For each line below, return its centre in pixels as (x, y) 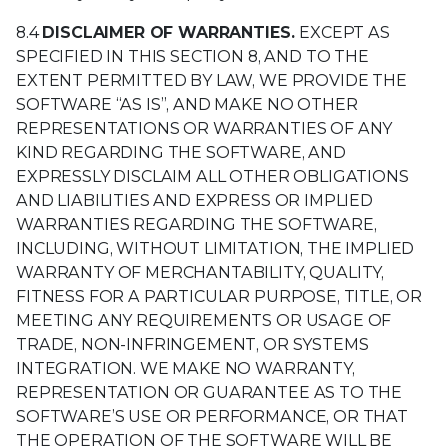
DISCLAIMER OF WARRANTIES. (171, 32)
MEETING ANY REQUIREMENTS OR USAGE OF (204, 320)
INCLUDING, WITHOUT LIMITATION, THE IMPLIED (215, 248)
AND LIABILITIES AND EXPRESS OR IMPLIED (194, 200)
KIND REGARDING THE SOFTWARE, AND (181, 152)
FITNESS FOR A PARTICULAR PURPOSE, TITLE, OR (219, 296)
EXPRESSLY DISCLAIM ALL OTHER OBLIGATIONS (212, 176)
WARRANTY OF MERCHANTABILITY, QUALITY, (200, 272)
